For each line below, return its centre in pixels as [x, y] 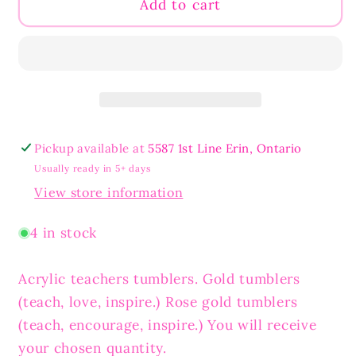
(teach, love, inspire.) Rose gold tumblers [158, 302]
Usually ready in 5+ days [93, 168]
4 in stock [64, 232]
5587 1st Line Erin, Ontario [225, 148]
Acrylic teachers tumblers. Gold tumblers [159, 279]
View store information [109, 193]
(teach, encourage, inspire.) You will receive [168, 325]
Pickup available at [91, 148]
